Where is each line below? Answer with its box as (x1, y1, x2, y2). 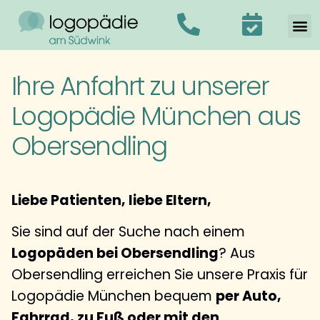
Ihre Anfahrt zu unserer (11, 68, 269, 104)
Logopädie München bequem (11, 286, 216, 306)
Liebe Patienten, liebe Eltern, (11, 190, 211, 210)
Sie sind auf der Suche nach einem (11, 222, 245, 242)
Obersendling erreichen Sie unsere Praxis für (11, 265, 308, 285)
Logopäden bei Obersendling (11, 244, 219, 264)
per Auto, (216, 286, 281, 306)
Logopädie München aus (11, 98, 301, 134)
